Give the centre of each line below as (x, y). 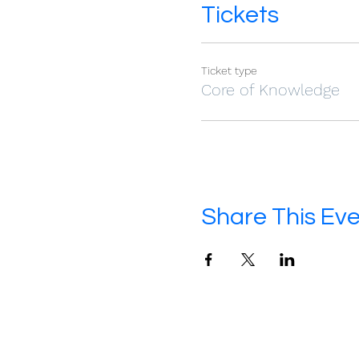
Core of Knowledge (270, 90)
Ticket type (229, 71)
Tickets (240, 15)
